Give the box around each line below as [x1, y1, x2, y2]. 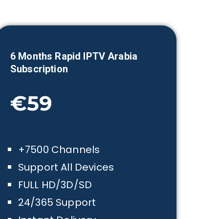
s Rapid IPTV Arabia [47, 50, 138, 62]
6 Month [10, 50, 47, 62]
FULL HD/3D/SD [18, 178, 92, 192]
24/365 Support [18, 196, 96, 209]
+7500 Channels [18, 143, 100, 156]
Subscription [10, 63, 68, 75]
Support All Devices [18, 160, 114, 174]
